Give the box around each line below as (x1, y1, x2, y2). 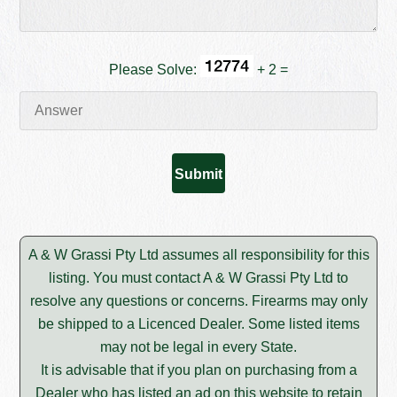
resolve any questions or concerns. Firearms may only (29, 293, 368, 309)
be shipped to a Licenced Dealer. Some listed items (37, 316, 360, 332)
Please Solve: (109, 61, 200, 77)
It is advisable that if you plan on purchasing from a (40, 362, 357, 378)
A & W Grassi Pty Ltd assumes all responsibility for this (27, 247, 370, 263)
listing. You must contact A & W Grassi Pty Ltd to (49, 270, 348, 286)
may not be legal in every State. (100, 339, 297, 355)
